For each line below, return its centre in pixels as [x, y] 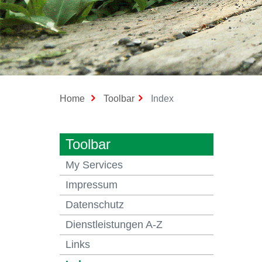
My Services [94, 165]
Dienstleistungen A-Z [114, 225]
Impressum [92, 185]
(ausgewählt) [200, 98]
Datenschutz [95, 205]
